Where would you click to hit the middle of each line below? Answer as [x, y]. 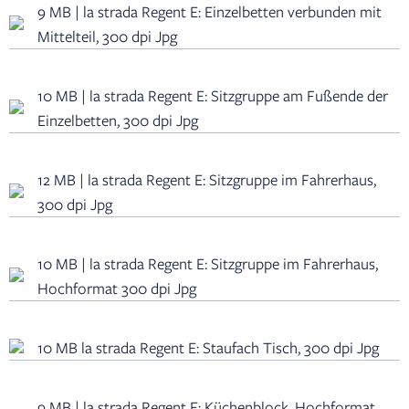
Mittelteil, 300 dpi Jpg [107, 37]
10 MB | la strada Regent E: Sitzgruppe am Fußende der [213, 96]
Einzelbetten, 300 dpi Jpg [118, 121]
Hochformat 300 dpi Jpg [117, 288]
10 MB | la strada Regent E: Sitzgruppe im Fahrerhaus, [208, 264]
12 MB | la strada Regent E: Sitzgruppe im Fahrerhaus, [207, 180]
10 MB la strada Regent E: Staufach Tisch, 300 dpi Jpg [208, 348]
